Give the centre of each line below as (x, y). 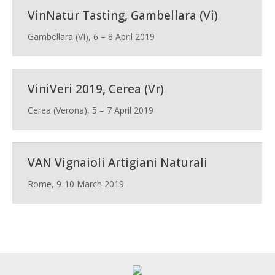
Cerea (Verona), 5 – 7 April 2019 (91, 110)
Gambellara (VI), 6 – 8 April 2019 (91, 37)
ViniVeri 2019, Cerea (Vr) (96, 89)
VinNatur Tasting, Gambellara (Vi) (123, 15)
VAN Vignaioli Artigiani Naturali (118, 163)
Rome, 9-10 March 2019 (76, 184)
